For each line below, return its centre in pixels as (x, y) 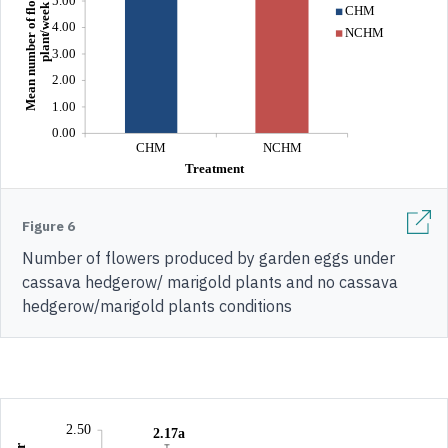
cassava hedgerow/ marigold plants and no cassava (210, 282)
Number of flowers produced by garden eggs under (208, 258)
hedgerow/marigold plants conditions (157, 306)
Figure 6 (48, 226)
